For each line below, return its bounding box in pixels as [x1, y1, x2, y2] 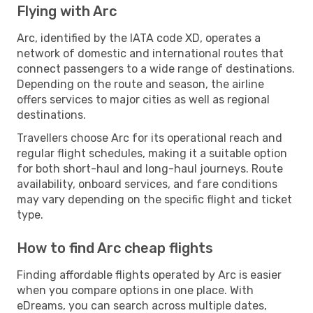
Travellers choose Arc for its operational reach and [17, 131, 282, 145]
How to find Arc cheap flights [17, 239, 213, 256]
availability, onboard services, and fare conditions [17, 177, 277, 191]
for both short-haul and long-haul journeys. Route [17, 161, 283, 175]
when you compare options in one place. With [17, 283, 254, 297]
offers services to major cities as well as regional [17, 92, 270, 106]
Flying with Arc [17, 2, 117, 20]
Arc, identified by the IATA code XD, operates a [17, 31, 261, 45]
